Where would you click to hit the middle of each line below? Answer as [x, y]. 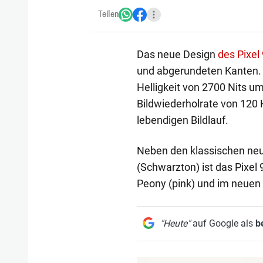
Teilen [108, 14]
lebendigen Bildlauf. [182, 120]
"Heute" [175, 223]
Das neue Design [177, 54]
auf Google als [222, 223]
